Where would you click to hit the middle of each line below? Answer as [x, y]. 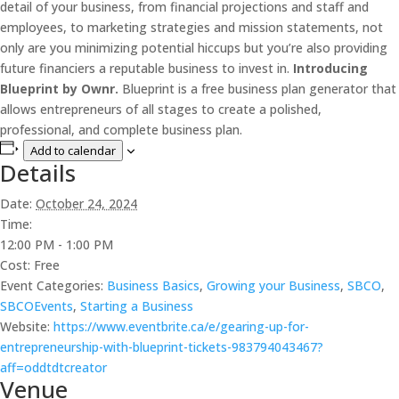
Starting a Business [137, 305]
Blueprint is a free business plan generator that [259, 88]
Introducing [330, 68]
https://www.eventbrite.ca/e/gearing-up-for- [181, 326]
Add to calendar [73, 150]
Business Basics [153, 285]
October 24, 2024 [86, 203]
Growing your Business [273, 285]
